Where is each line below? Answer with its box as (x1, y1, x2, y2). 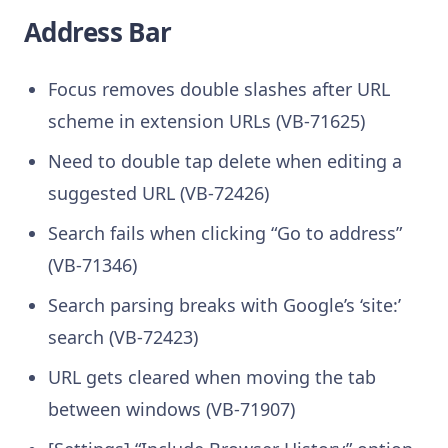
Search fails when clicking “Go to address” (47, 220, 402, 245)
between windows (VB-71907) (47, 396, 295, 421)
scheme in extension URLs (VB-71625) (47, 108, 365, 133)
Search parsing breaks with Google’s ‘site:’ (47, 292, 401, 317)
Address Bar (24, 13, 172, 50)
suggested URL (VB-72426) (47, 180, 269, 205)
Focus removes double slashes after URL (47, 76, 390, 101)
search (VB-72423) (47, 324, 198, 349)
